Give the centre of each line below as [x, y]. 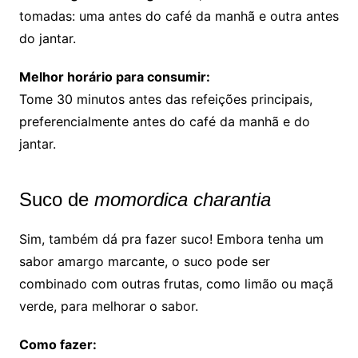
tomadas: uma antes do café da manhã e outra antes [179, 16]
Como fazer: [58, 344]
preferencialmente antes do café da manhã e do [164, 121]
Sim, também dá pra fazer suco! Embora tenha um [171, 239]
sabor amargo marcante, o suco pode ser [144, 261]
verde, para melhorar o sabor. [108, 306]
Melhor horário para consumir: [114, 76]
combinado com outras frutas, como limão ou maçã [176, 283]
